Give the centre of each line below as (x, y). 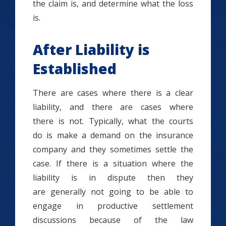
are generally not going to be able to (113, 192)
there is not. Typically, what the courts (113, 121)
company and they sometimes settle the (113, 149)
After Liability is (91, 49)
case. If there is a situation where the (113, 163)
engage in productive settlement (113, 206)
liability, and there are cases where (113, 107)
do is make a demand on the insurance (113, 135)
